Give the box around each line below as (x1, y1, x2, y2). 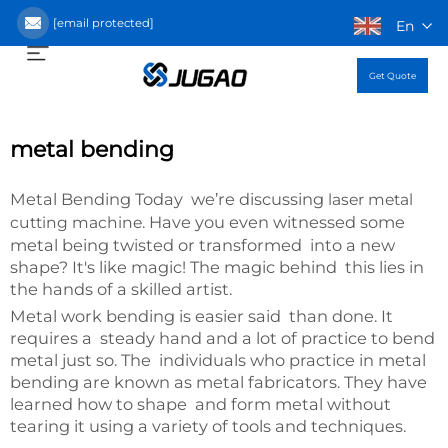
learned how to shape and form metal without (10, 394, 391, 414)
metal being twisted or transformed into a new (10, 235, 395, 255)
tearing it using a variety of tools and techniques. (10, 416, 406, 436)
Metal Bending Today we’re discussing (10, 189, 328, 209)
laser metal (328, 190, 413, 209)
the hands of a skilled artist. (10, 279, 232, 299)
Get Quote (369, 70, 416, 81)
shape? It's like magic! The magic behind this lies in (10, 257, 424, 277)
